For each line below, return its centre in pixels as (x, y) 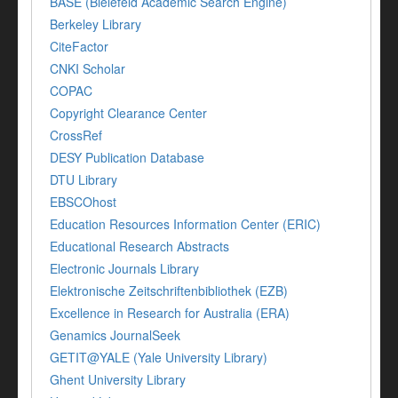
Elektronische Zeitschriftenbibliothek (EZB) (169, 291)
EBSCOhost (83, 202)
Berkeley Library (96, 24)
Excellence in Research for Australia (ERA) (170, 313)
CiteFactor (79, 47)
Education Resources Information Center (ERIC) (185, 224)
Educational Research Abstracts (139, 247)
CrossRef (76, 135)
